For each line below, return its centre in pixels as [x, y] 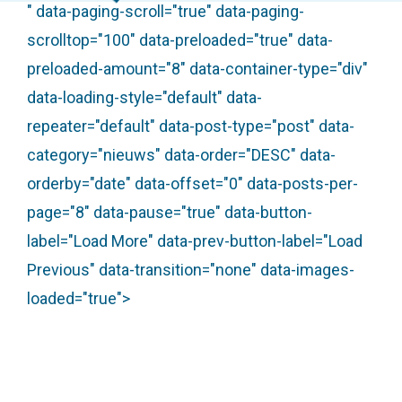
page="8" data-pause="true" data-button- [170, 212]
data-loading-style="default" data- [144, 97]
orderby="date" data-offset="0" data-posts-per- [192, 184]
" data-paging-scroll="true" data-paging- [166, 11]
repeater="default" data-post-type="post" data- [191, 126]
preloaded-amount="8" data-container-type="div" [197, 69]
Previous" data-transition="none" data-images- [191, 270]
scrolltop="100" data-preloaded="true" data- [180, 40]
